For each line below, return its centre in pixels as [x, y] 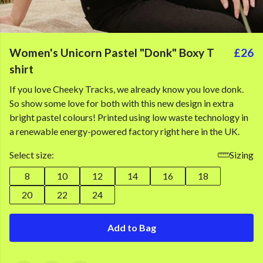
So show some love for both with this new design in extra [122, 103]
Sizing [242, 155]
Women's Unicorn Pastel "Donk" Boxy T [112, 53]
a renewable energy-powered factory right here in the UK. [124, 131]
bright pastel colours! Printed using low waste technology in [129, 117]
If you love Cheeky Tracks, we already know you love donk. [127, 89]
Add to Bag [131, 227]
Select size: [32, 155]
